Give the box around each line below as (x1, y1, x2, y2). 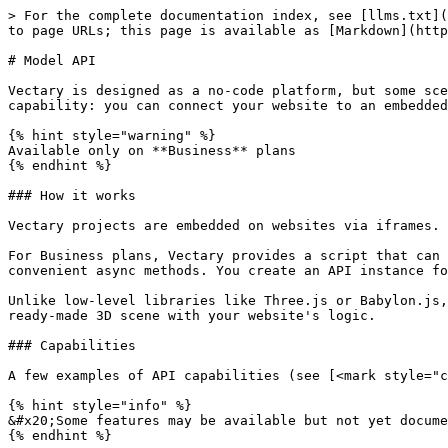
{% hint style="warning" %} (8, 128, 216, 143)
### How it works (8, 188, 136, 203)
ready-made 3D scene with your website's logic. (8, 308, 376, 323)
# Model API (8, 53, 96, 68)
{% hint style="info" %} (8, 398, 192, 413)
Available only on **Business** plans (8, 143, 296, 158)
